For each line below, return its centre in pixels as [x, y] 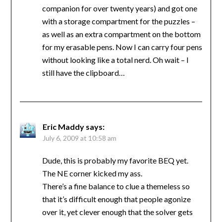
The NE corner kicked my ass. [92, 173]
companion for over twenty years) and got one [119, 8]
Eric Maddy [63, 127]
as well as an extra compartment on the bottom [121, 34]
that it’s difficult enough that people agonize [116, 199]
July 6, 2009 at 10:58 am [79, 138]
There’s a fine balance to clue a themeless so [116, 186]
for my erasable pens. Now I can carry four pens [122, 47]
